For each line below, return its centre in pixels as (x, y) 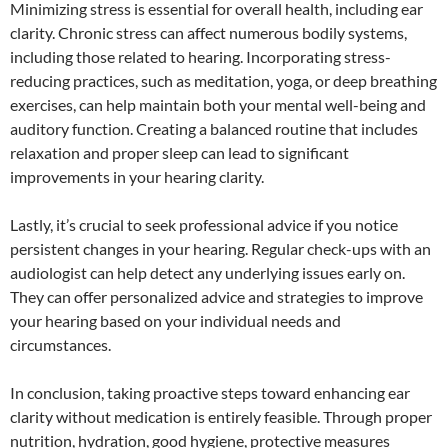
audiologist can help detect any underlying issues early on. (207, 272)
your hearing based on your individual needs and (175, 320)
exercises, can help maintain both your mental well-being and (218, 104)
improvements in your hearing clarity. (137, 176)
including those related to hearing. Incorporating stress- (200, 56)
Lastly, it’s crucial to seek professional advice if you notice (204, 224)
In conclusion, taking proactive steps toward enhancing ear (210, 392)
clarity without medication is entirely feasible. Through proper (221, 416)
